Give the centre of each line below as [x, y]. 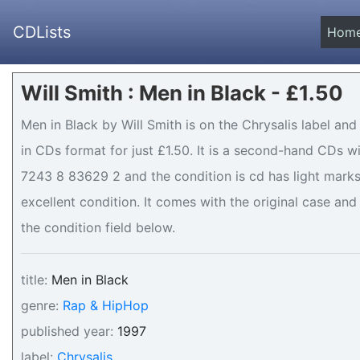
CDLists [42, 32]
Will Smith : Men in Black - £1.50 [182, 93]
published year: [67, 331]
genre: [40, 305]
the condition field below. [98, 227]
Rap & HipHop [106, 305]
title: [34, 280]
